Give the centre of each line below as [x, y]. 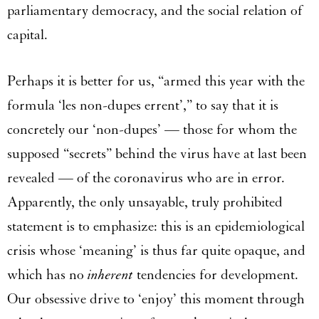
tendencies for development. [216, 274]
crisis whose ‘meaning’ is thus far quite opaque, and [156, 250]
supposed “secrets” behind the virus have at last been [157, 153]
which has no [47, 274]
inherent [110, 274]
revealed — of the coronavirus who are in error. [146, 178]
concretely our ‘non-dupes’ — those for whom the [152, 129]
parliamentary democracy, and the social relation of [155, 10]
